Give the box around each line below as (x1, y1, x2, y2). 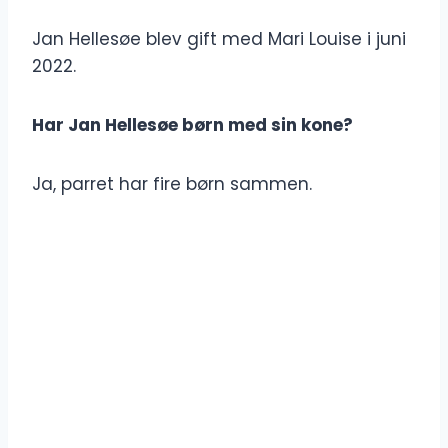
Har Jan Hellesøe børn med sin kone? (32, 113, 353, 138)
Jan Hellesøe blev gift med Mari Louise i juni (32, 27, 406, 52)
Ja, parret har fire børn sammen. (32, 172, 312, 197)
